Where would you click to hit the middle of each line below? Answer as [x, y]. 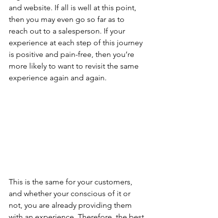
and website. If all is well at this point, [73, 8]
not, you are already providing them [71, 205]
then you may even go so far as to [68, 19]
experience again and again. [58, 78]
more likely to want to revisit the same [75, 66]
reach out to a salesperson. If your [68, 31]
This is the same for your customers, [72, 182]
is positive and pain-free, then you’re [73, 54]
